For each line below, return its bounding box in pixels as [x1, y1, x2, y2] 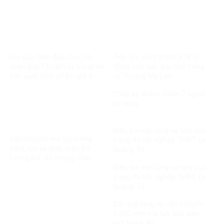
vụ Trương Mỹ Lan [112, 71, 171, 81]
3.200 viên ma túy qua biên [112, 209, 199, 218]
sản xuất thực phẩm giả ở [9, 71, 93, 81]
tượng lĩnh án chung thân [9, 153, 91, 162]
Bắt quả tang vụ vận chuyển [112, 199, 203, 209]
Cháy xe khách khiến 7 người [112, 89, 206, 98]
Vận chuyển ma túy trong [9, 134, 92, 143]
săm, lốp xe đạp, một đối [9, 143, 91, 153]
